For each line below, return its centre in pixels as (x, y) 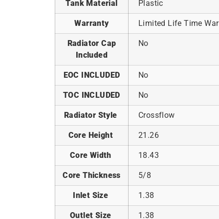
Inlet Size (92, 195)
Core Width (92, 155)
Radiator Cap (92, 43)
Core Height (92, 135)
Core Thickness (92, 175)
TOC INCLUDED (92, 95)
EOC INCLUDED (92, 75)
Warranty (92, 23)
